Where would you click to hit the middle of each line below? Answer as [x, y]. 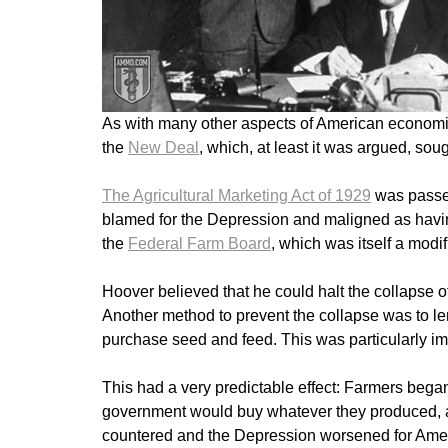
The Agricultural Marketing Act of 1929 [236, 196]
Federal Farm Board [199, 244]
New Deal [163, 148]
